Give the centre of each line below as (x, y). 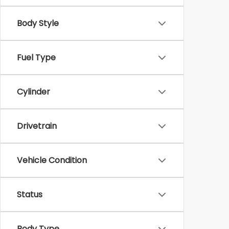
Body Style (38, 23)
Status (30, 194)
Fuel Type (36, 58)
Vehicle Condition (52, 160)
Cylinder (33, 92)
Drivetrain (37, 126)
